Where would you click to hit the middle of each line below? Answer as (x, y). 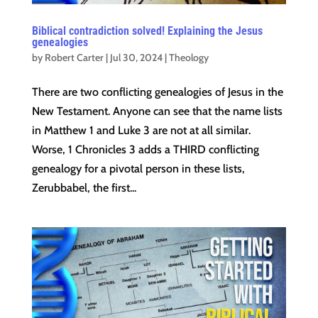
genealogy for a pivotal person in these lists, (138, 168)
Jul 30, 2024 (136, 57)
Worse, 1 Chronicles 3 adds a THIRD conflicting (145, 149)
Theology (188, 57)
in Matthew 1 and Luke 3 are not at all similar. (141, 130)
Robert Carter (74, 57)
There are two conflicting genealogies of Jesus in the (157, 92)
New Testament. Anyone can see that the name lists (157, 111)
